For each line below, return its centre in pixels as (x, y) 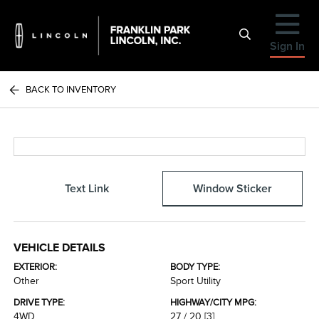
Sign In (287, 46)
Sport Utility (195, 281)
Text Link (87, 188)
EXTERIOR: (36, 267)
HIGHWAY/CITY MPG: (213, 302)
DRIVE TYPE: (40, 302)
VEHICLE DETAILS (60, 248)
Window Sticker (232, 188)
